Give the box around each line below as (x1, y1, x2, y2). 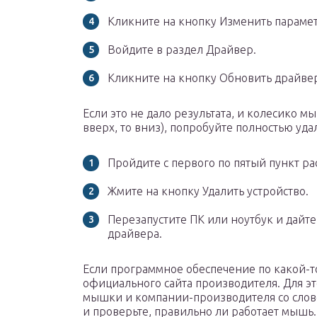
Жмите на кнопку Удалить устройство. (108, 185, 309, 198)
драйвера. (108, 227, 162, 241)
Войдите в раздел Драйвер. (108, 43, 256, 57)
